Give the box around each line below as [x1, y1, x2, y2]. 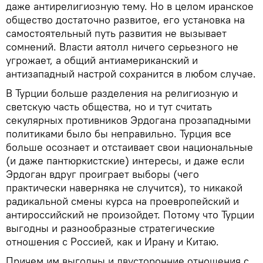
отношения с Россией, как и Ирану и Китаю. [6, 234, 219, 248]
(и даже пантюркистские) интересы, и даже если [6, 153, 244, 167]
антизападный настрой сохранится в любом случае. [6, 66, 256, 80]
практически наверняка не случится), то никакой [6, 180, 242, 194]
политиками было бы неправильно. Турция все [6, 126, 231, 140]
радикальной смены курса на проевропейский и [6, 194, 239, 208]
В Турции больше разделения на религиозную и [6, 86, 238, 100]
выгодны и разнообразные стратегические [6, 221, 215, 235]
